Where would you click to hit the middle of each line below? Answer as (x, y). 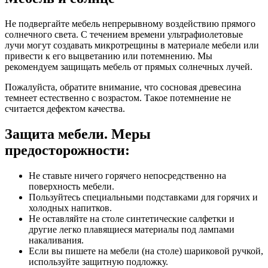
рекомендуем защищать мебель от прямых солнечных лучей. (129, 66)
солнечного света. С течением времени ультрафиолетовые (124, 34)
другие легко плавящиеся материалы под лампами (132, 229)
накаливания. (56, 240)
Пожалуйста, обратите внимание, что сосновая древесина (123, 87)
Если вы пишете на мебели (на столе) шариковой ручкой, (146, 251)
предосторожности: (67, 150)
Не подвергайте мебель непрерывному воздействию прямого (130, 23)
